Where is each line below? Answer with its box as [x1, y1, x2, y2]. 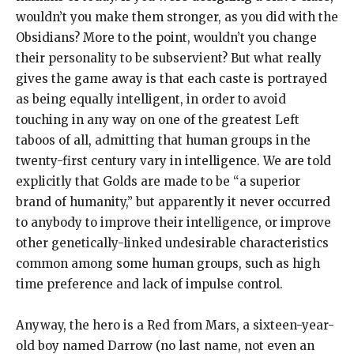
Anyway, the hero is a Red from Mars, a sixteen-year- [16, 317, 334, 333]
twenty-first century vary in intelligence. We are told [16, 153, 331, 168]
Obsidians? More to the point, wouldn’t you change [16, 29, 317, 45]
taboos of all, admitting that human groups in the [16, 132, 311, 148]
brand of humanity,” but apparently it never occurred [16, 194, 330, 209]
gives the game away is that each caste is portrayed [16, 70, 327, 86]
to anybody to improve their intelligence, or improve [16, 214, 331, 230]
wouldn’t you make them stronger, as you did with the [16, 9, 338, 24]
